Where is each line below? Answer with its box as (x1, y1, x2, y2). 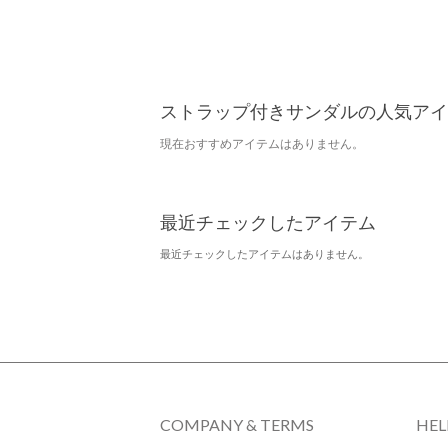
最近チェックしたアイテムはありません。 (160, 246, 369, 260)
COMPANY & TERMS (160, 414, 314, 434)
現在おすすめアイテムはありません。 (160, 135, 364, 151)
